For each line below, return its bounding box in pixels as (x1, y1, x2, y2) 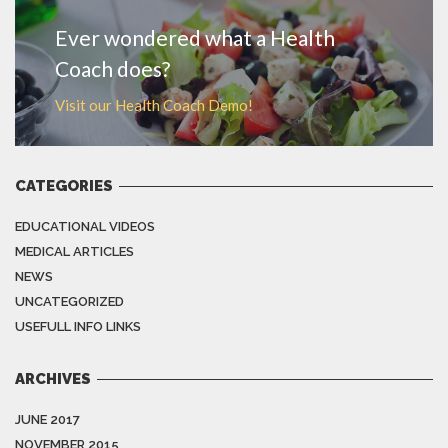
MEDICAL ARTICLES (15, 244, 134, 259)
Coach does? (55, 56, 170, 81)
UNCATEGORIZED (15, 294, 124, 309)
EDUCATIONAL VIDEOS (15, 219, 155, 234)
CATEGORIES (15, 177, 113, 195)
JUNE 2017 (15, 412, 80, 427)
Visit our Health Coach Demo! (55, 96, 253, 114)
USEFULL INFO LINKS (15, 319, 141, 334)
